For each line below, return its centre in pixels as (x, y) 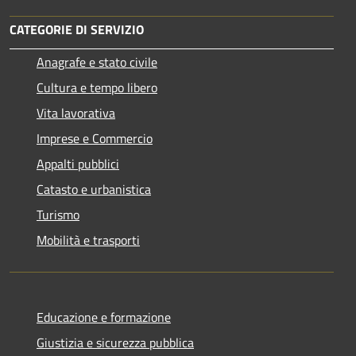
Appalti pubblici (78, 163)
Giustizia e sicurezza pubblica (115, 342)
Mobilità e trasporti (88, 240)
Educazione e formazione (104, 317)
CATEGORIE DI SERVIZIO (77, 29)
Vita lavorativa (76, 112)
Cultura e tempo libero (97, 87)
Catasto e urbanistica (94, 189)
